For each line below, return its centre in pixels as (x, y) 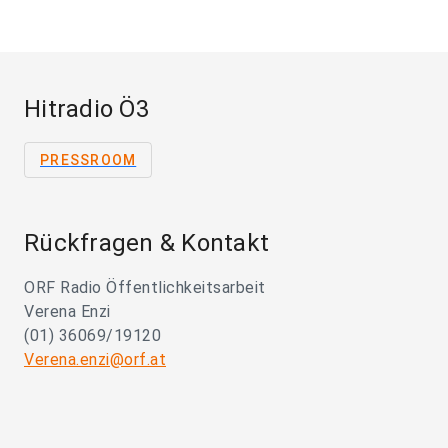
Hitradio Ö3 (86, 109)
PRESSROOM (88, 160)
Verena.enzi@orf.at (95, 360)
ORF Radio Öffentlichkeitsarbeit (145, 288)
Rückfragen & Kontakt (146, 243)
